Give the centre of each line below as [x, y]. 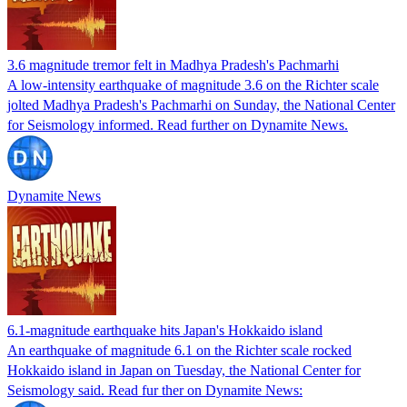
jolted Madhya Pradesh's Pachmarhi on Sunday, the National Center [201, 104]
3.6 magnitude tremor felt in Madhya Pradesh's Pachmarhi [173, 65]
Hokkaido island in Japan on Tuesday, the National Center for [184, 370]
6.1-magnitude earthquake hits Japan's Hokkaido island [165, 330]
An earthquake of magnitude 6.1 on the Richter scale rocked [179, 350]
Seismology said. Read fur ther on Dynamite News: [155, 390]
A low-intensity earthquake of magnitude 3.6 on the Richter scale [193, 84]
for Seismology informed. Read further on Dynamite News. [178, 124]
